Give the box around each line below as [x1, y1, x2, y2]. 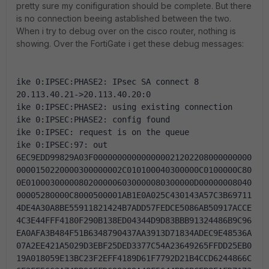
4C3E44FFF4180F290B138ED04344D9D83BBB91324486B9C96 [16, 216, 252, 225]
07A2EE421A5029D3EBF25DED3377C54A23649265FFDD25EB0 [16, 241, 252, 250]
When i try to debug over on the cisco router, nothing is [16, 26, 236, 36]
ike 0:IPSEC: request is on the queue [16, 127, 189, 137]
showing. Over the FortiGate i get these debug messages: [16, 38, 244, 49]
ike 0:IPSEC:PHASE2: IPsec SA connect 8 [16, 77, 199, 86]
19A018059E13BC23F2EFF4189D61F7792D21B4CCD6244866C [16, 253, 252, 263]
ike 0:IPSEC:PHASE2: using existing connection [16, 102, 232, 112]
